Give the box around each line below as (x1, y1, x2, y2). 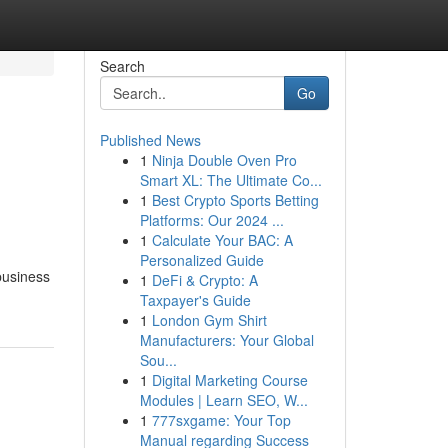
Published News (99, 130, 201, 150)
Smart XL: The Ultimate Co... (139, 170, 322, 190)
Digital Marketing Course (151, 370, 308, 390)
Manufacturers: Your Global (139, 330, 314, 350)
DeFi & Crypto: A (151, 270, 258, 290)
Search (99, 56, 145, 76)
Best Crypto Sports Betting (151, 190, 319, 210)
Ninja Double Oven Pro (151, 150, 297, 170)
